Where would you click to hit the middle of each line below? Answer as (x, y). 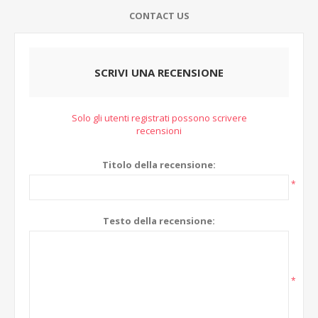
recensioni (159, 131)
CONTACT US (159, 16)
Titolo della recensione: (159, 165)
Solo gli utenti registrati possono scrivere (159, 118)
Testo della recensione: (159, 221)
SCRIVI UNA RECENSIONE (159, 72)
